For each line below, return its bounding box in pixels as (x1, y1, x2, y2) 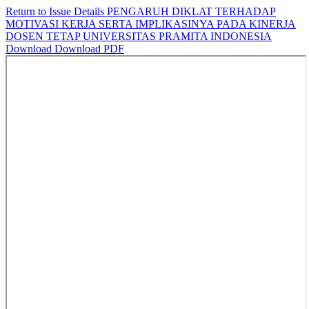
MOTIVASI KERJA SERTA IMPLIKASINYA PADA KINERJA (6, 18, 296, 30)
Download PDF (54, 43, 124, 54)
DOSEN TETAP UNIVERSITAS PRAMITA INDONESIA (6, 30, 272, 42)
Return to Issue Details (6, 6, 107, 17)
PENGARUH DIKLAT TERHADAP (107, 6, 276, 17)
